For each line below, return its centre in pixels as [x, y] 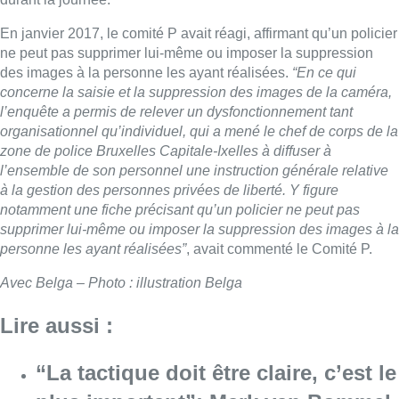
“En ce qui [324, 72]
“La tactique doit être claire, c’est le [216, 372]
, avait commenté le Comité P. [279, 248]
